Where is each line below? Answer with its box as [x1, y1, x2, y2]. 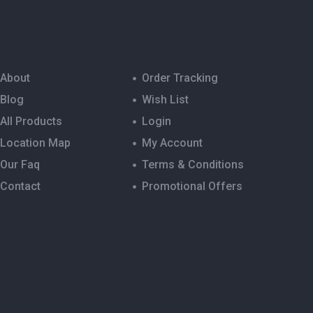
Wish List [142, 93, 189, 106]
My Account [142, 136, 203, 150]
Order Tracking [142, 71, 219, 85]
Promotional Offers [142, 180, 243, 193]
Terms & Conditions [142, 158, 245, 171]
